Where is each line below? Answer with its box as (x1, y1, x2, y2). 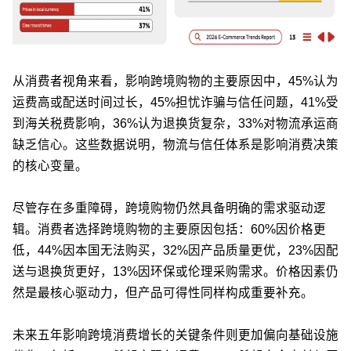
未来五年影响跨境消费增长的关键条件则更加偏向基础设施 (13, 327, 338, 342)
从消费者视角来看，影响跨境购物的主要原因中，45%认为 (13, 74, 338, 88)
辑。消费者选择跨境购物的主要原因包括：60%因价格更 (13, 222, 326, 236)
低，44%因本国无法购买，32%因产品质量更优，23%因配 (13, 243, 338, 257)
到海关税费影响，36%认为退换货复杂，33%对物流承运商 (13, 116, 338, 130)
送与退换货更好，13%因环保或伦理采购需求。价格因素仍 (13, 264, 338, 278)
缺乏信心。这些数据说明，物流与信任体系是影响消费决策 (13, 137, 338, 151)
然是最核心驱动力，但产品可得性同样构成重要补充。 (13, 285, 313, 299)
